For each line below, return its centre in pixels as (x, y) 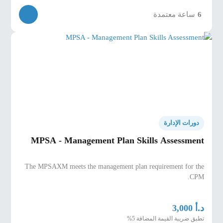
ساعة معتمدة (174, 15)
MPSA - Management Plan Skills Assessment (117, 141)
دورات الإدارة (181, 123)
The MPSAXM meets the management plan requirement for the (114, 166)
